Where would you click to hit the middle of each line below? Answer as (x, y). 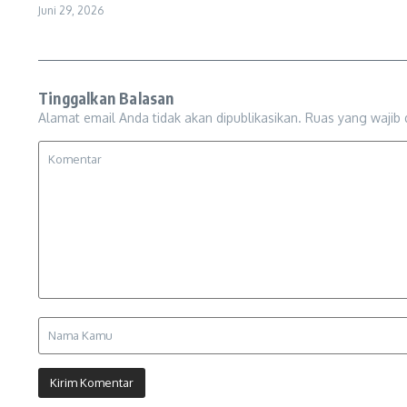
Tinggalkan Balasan (106, 98)
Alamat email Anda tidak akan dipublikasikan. (170, 118)
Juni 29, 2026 (71, 10)
